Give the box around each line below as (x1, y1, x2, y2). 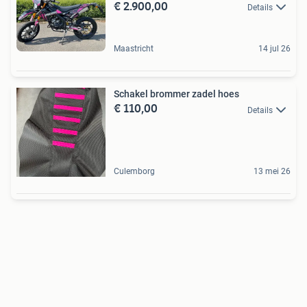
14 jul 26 (258, 44, 291, 54)
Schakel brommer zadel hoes (114, 88, 239, 100)
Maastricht (114, 44, 153, 54)
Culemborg (114, 167, 155, 177)
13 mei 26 (254, 167, 291, 177)
